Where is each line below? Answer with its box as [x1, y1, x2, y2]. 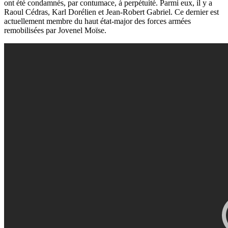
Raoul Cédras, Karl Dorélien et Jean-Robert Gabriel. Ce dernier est [4, 8, 219, 17]
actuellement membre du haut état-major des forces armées [4, 17, 191, 26]
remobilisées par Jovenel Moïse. [4, 26, 106, 35]
